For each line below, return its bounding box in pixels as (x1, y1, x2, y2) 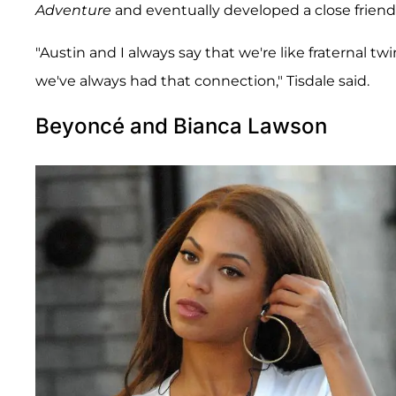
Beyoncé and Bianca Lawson (35, 113, 327, 140)
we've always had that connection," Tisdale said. (35, 72, 369, 90)
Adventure (35, 2, 111, 19)
